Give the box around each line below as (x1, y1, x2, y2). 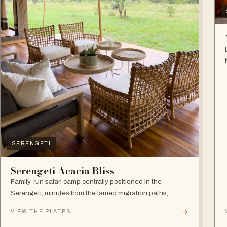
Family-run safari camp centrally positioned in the (11, 177, 162, 185)
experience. (11, 211, 47, 219)
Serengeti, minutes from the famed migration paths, (11, 188, 168, 197)
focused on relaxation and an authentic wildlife (11, 200, 154, 208)
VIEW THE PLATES (11, 209, 71, 215)
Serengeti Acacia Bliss (11, 163, 115, 178)
